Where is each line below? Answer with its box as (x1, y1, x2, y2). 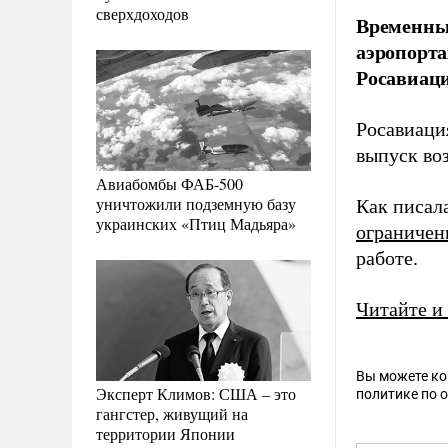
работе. (356, 247, 418, 269)
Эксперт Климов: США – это (96, 382, 296, 404)
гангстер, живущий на (96, 402, 248, 424)
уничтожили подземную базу (96, 192, 296, 214)
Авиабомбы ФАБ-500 (96, 172, 243, 194)
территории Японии (96, 422, 235, 444)
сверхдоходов (96, 2, 189, 24)
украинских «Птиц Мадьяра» (96, 212, 296, 234)
